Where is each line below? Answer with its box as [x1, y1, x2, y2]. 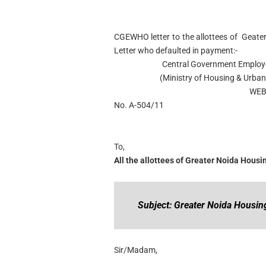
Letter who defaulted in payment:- [113, 46, 237, 55]
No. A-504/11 [113, 100, 164, 110]
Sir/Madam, [113, 245, 157, 255]
